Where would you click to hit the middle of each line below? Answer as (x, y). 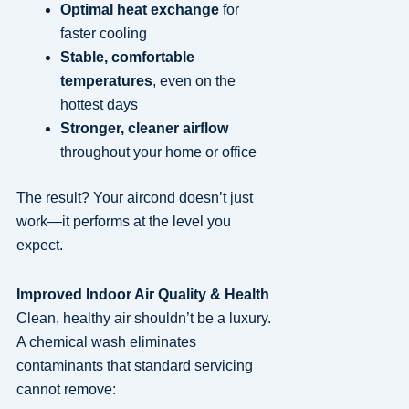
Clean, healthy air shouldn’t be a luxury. (143, 318)
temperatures (106, 80)
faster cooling (103, 33)
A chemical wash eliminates (106, 341)
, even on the (194, 80)
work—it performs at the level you (123, 221)
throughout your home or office (158, 152)
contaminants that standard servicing (134, 365)
